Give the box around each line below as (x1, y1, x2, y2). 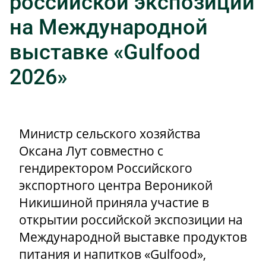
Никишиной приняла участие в (19, 194, 209, 211)
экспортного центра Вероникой (19, 177, 213, 194)
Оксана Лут (19, 142, 87, 160)
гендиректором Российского (19, 160, 192, 177)
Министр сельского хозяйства (19, 125, 201, 142)
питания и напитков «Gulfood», (19, 246, 206, 263)
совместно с (87, 142, 163, 160)
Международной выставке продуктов (19, 229, 247, 246)
